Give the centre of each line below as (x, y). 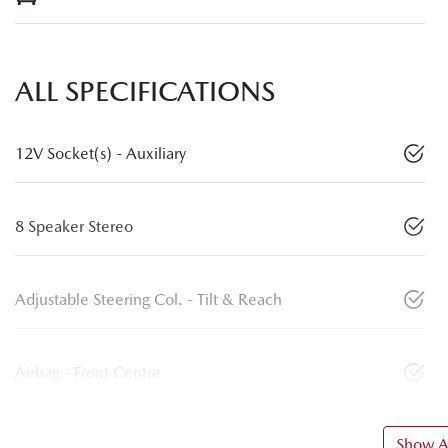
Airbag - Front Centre (88, 373)
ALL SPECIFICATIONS (145, 91)
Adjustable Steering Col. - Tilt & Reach (148, 300)
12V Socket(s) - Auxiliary (100, 154)
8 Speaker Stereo (74, 227)
